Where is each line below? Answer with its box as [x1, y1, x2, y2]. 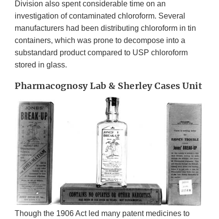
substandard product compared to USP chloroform [15, 48, 188, 57]
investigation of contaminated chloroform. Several [15, 11, 185, 20]
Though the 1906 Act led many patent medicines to [15, 209, 190, 218]
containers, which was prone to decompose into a [15, 36, 185, 44]
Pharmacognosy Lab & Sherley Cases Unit [15, 80, 202, 91]
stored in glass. [15, 60, 67, 69]
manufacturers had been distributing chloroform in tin [15, 23, 196, 32]
